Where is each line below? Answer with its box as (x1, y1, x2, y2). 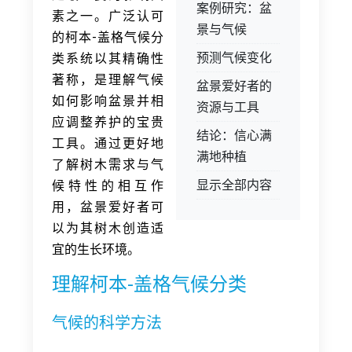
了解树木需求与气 (52, 156, 163, 172)
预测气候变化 (196, 49, 272, 65)
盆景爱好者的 (196, 78, 272, 93)
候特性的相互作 (52, 178, 163, 193)
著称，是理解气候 (52, 71, 163, 87)
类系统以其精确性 (52, 50, 163, 66)
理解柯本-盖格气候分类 (52, 273, 247, 295)
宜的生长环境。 (52, 241, 140, 257)
